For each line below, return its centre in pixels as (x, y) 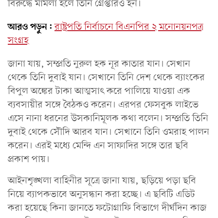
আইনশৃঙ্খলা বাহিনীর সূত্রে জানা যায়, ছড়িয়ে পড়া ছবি (102, 181)
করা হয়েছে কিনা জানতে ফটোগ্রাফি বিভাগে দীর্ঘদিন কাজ (107, 208)
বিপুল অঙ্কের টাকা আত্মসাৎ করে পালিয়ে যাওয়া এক (99, 91)
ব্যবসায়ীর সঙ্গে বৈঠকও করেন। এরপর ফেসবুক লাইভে (103, 105)
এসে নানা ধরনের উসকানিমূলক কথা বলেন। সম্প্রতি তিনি (108, 118)
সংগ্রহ (18, 41)
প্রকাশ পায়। (29, 159)
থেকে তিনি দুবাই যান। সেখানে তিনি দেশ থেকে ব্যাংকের (106, 78)
